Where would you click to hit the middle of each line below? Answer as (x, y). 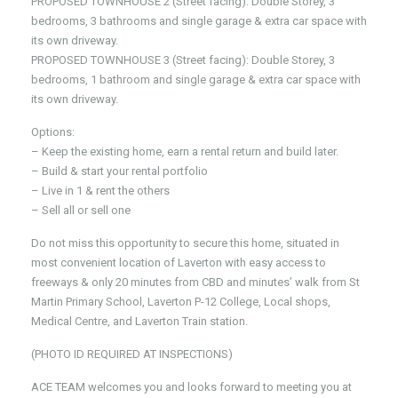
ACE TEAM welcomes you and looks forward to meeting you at (191, 387)
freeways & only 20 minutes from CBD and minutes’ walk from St (195, 282)
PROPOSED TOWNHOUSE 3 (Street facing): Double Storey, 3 (183, 60)
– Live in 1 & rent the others (100, 191)
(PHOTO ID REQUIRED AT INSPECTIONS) (132, 354)
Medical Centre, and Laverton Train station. (139, 321)
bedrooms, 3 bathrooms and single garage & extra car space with (199, 21)
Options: (53, 132)
